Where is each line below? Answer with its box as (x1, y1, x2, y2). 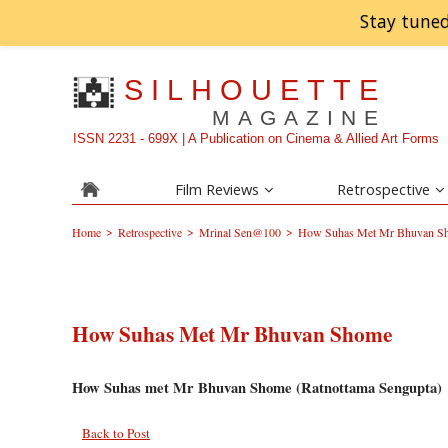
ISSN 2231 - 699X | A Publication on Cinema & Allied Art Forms (73, 131, 440, 146)
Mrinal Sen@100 (199, 224, 281, 240)
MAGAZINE (212, 106, 387, 130)
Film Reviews (174, 179, 259, 199)
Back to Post (82, 423, 150, 442)
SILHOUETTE (124, 73, 387, 106)
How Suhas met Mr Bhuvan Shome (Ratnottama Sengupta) (72, 376, 442, 398)
